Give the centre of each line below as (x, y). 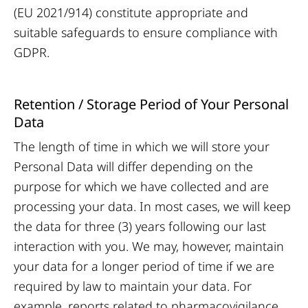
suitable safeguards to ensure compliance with (146, 32)
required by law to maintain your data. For (133, 286)
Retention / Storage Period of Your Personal (151, 104)
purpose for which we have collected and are (141, 186)
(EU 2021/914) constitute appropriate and (131, 12)
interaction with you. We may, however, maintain (149, 246)
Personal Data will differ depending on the (133, 166)
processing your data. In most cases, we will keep (152, 206)
